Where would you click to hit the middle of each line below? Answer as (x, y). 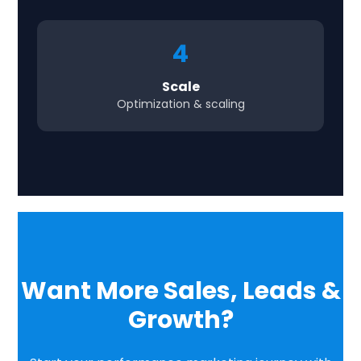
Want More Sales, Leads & (180, 291)
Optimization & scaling (180, 104)
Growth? (180, 320)
